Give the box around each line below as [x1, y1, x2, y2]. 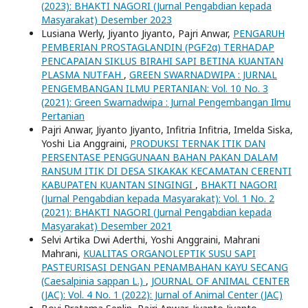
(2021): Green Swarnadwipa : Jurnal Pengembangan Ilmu [41, 95, 291, 109]
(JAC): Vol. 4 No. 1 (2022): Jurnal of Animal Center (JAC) [41, 287, 283, 301]
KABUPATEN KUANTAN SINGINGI [41, 177, 195, 191]
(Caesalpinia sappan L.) [41, 274, 146, 287]
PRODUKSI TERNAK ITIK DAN [130, 136, 265, 150]
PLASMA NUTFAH [41, 67, 124, 81]
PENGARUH [233, 26, 285, 40]
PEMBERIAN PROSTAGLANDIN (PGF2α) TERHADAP [41, 40, 274, 54]
